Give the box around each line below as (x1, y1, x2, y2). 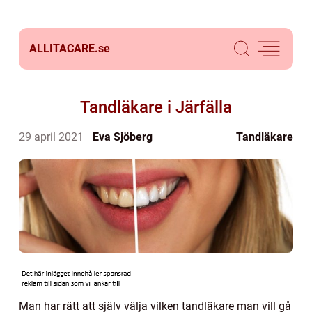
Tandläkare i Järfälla (80, 97, 232, 117)
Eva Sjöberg (93, 130, 153, 143)
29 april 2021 (19, 130, 86, 143)
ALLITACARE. (29, 42, 98, 55)
